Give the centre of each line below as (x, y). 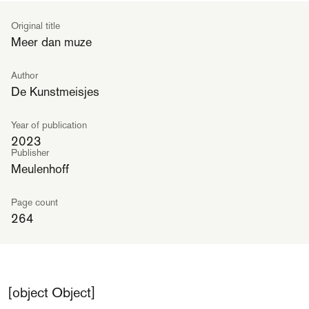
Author (24, 75)
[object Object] (52, 292)
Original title (36, 26)
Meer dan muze (51, 42)
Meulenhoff (40, 169)
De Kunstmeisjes (55, 91)
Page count (34, 202)
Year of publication (49, 125)
